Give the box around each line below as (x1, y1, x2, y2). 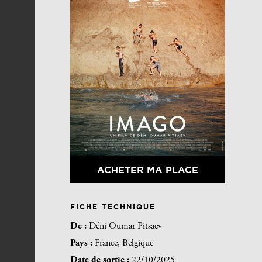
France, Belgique (95, 238, 153, 248)
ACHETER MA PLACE (96, 164, 198, 175)
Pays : (70, 238, 95, 248)
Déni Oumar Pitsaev (89, 222, 162, 232)
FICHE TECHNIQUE (70, 203, 156, 211)
